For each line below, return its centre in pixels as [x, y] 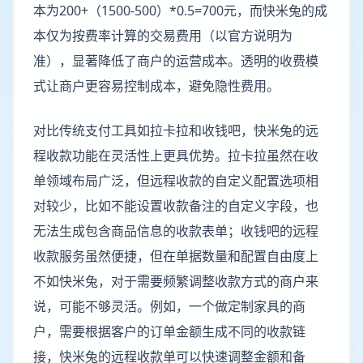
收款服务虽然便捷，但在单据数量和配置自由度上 [176, 256]
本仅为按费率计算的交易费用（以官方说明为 [163, 36]
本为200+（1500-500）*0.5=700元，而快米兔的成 [180, 11]
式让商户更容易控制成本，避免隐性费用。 [156, 86]
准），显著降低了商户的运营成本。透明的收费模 [176, 61]
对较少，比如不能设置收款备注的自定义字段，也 [176, 206]
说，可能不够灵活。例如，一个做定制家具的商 [169, 306]
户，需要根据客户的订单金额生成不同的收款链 [169, 331]
